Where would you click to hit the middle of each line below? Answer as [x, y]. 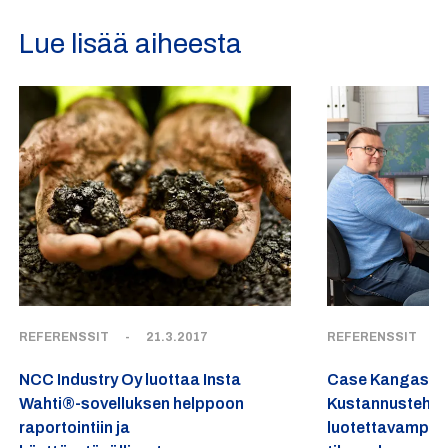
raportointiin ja [75, 427]
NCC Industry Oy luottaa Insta [130, 379]
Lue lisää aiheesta [131, 43]
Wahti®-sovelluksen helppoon [132, 403]
